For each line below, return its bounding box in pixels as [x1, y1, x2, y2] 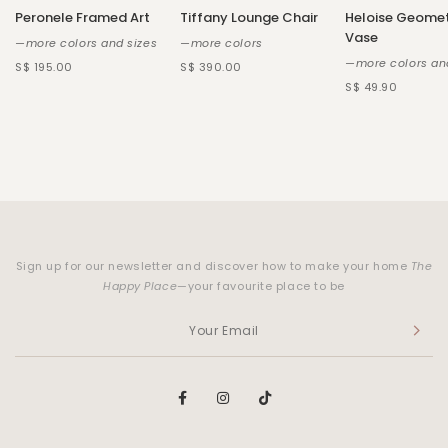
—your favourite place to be [177, 278, 345, 295]
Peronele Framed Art [15, 8, 150, 28]
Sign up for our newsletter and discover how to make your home [15, 258, 411, 275]
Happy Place [103, 278, 178, 295]
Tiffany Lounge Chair [180, 8, 318, 28]
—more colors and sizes [15, 35, 158, 52]
